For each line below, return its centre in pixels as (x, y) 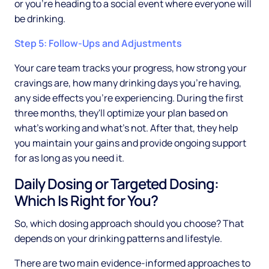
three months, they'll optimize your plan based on (121, 113)
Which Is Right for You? (86, 201)
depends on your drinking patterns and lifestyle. (118, 239)
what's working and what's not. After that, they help (126, 128)
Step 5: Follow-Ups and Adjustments (98, 44)
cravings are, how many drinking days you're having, (128, 83)
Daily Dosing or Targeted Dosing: (116, 184)
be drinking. (40, 19)
